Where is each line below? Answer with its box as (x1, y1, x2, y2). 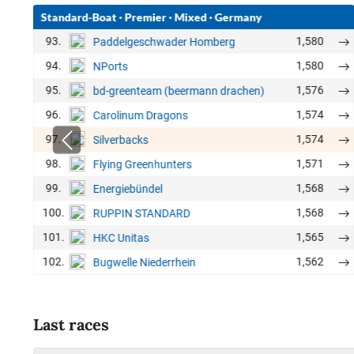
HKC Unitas (93, 231, 149, 244)
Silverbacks (93, 133, 149, 146)
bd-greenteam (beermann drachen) (93, 84, 265, 97)
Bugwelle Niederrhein (93, 255, 196, 269)
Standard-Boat (41, 10, 117, 24)
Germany (215, 10, 262, 24)
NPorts (93, 59, 128, 73)
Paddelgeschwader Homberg (93, 35, 235, 48)
